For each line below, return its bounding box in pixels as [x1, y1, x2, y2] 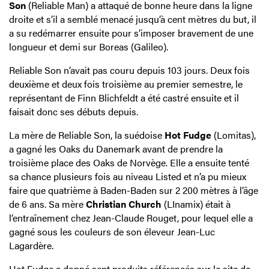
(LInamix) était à [162, 197, 231, 211]
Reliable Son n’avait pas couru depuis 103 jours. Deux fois [9, 63, 250, 77]
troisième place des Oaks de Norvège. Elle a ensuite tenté [9, 156, 249, 170]
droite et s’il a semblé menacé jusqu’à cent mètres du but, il [9, 12, 256, 26]
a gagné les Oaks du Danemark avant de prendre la [9, 142, 223, 156]
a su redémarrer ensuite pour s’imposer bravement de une [9, 26, 253, 40]
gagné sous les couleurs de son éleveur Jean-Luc [9, 225, 215, 239]
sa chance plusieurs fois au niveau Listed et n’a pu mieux [9, 169, 246, 184]
